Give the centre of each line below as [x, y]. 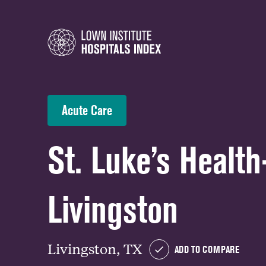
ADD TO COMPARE [207, 249]
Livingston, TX [95, 248]
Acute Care [87, 110]
